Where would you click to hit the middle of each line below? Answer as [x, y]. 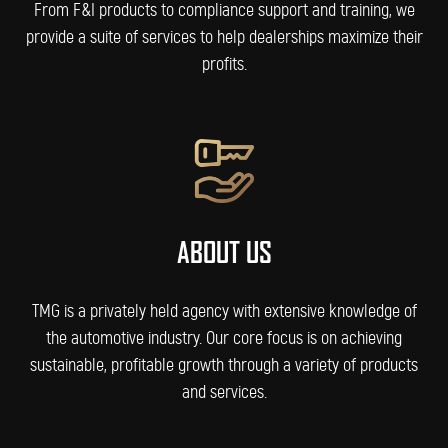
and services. [224, 392]
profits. [224, 64]
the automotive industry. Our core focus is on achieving [224, 338]
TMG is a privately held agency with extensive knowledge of [224, 311]
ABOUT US [224, 252]
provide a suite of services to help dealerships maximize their [224, 37]
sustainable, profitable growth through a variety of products [224, 365]
